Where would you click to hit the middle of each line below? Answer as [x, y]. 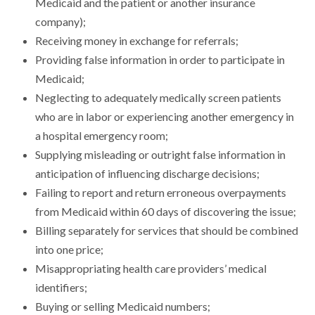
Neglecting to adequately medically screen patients [158, 98]
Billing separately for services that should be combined [167, 231]
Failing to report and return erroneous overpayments [161, 193]
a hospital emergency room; [102, 136]
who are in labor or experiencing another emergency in [165, 117]
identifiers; [61, 288]
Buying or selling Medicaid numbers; [123, 307]
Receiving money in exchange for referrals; [137, 41]
